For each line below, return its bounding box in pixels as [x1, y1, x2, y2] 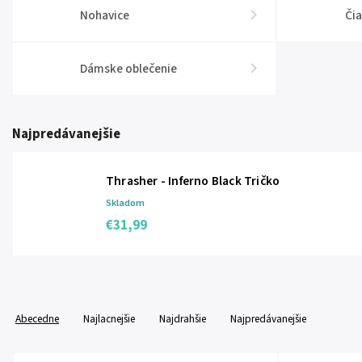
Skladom [106, 195, 145, 210]
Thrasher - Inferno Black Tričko [106, 171, 280, 190]
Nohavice [80, 6, 130, 24]
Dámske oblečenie [80, 60, 178, 78]
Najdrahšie [159, 311, 206, 326]
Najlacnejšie [83, 311, 135, 326]
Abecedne [15, 311, 59, 326]
